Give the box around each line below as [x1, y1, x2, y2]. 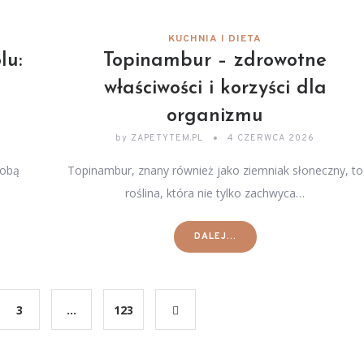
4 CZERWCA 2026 [227, 132, 315, 144]
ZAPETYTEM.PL [128, 132, 207, 144]
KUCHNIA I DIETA [168, 32, 262, 45]
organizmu [167, 106, 264, 126]
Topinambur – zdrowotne [103, 51, 327, 71]
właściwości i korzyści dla [103, 79, 327, 98]
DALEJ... [193, 231, 236, 242]
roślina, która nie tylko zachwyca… [125, 185, 305, 201]
